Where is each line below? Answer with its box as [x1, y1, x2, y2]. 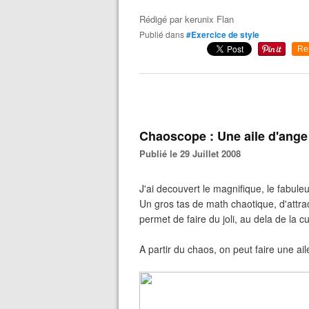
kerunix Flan [185, 12, 234, 26]
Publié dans [145, 28, 184, 40]
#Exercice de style [186, 28, 259, 41]
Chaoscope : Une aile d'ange [139, 127, 308, 145]
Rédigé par [139, 12, 185, 26]
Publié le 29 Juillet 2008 [146, 147, 241, 160]
